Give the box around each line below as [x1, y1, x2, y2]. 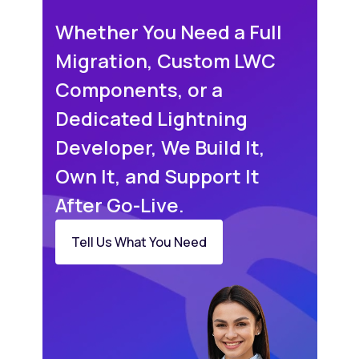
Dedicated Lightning [54, 105, 248, 132]
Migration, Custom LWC [54, 47, 276, 75]
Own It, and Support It [54, 163, 260, 190]
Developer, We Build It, [54, 134, 265, 161]
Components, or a [54, 76, 223, 103]
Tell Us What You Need [173, 233, 207, 252]
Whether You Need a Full [54, 18, 282, 46]
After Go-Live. [54, 192, 184, 219]
